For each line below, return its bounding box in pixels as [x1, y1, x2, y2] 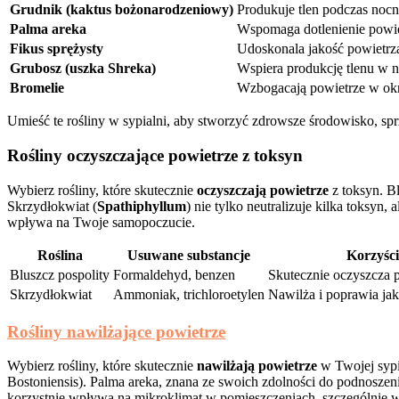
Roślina [37, 247, 83, 263]
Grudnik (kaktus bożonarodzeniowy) [10, 2, 233, 18]
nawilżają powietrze [197, 358, 317, 374]
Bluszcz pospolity [10, 266, 110, 282]
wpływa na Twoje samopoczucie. [7, 214, 195, 230]
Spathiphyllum [97, 198, 186, 214]
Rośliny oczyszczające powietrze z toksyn [7, 146, 303, 166]
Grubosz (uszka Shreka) [10, 61, 156, 77]
